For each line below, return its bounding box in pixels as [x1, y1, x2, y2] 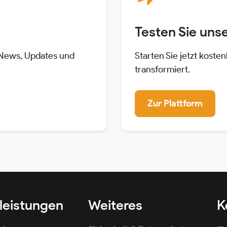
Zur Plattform [147, 98, 203, 109]
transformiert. [134, 64, 190, 75]
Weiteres [88, 197, 143, 213]
